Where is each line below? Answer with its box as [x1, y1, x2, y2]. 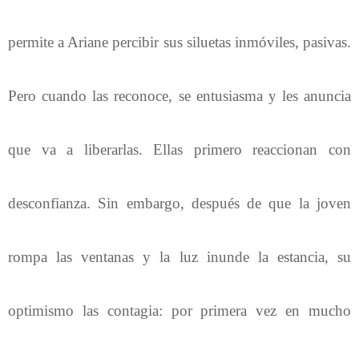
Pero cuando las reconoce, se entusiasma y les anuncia [8, 87, 351, 104]
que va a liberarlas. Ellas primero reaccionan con [8, 140, 351, 158]
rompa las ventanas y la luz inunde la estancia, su [8, 248, 351, 265]
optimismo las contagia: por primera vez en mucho [8, 301, 351, 319]
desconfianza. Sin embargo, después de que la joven [8, 194, 351, 212]
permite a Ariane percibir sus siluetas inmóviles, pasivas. [8, 33, 351, 50]
